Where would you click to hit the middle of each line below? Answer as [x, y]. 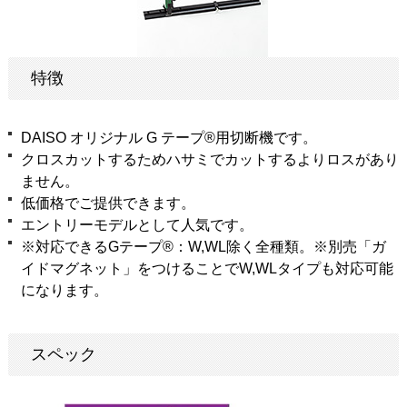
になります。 [64, 290]
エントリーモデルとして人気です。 [137, 224]
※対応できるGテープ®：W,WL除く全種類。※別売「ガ [203, 246]
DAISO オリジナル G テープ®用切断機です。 [169, 137]
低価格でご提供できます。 [108, 203]
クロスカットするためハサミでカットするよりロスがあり [209, 159]
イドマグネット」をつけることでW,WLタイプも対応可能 [207, 268]
